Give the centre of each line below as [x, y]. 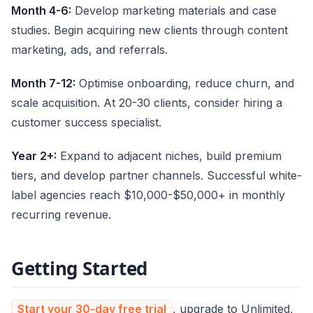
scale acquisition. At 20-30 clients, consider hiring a [147, 102]
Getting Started [80, 268]
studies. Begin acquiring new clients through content [150, 30]
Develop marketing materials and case [174, 10]
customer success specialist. [86, 122]
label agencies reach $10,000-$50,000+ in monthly [148, 195]
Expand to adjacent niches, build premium [169, 155]
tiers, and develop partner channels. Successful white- [156, 175]
